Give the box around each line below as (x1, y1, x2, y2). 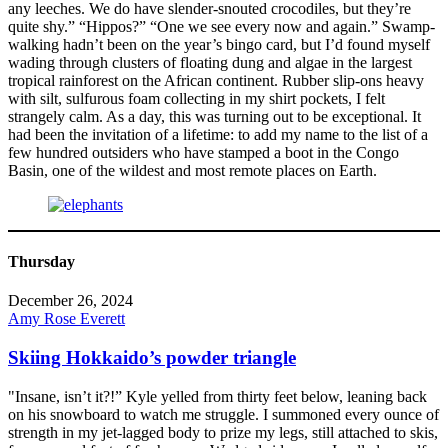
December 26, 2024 (8, 292, 133, 310)
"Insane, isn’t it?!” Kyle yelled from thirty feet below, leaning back (8, 387, 427, 405)
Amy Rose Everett (8, 310, 125, 328)
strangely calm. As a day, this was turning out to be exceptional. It (8, 107, 421, 125)
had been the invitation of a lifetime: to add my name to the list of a (8, 125, 428, 143)
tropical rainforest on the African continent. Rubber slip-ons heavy (8, 71, 424, 89)
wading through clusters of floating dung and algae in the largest (8, 53, 412, 71)
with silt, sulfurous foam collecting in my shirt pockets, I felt (8, 89, 385, 107)
